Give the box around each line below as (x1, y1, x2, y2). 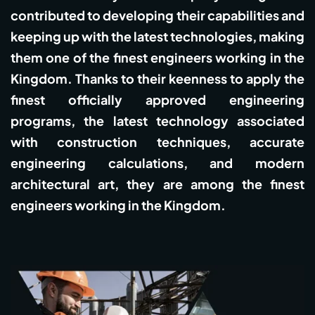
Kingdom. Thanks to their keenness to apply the (11, 70, 304, 87)
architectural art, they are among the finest (11, 176, 304, 193)
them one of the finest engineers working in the (11, 49, 304, 66)
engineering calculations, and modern (11, 155, 304, 172)
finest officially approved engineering (11, 91, 304, 108)
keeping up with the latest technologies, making (11, 28, 304, 45)
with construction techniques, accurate (11, 134, 304, 150)
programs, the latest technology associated (11, 112, 304, 129)
